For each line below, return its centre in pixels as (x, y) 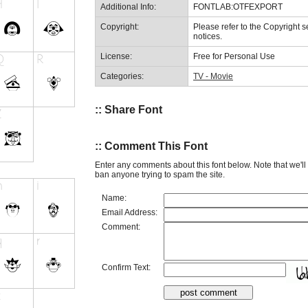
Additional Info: (128, 7)
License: (116, 56)
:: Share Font (129, 109)
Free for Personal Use (234, 56)
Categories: (122, 76)
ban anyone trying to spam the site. (160, 174)
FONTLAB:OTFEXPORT (238, 7)
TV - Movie (213, 76)
